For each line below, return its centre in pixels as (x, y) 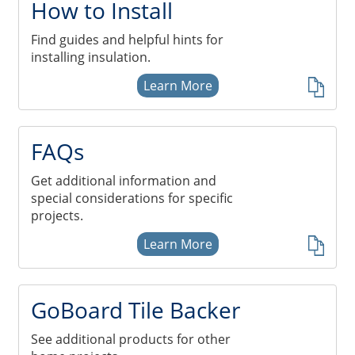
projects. (57, 216)
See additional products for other (131, 339)
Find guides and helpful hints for (127, 40)
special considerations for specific (132, 198)
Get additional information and (124, 181)
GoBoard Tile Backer (136, 310)
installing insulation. (91, 57)
